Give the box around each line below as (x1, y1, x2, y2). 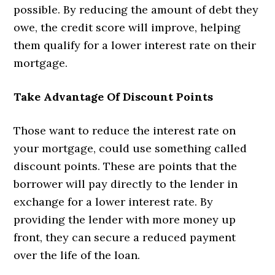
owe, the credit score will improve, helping (14, 20, 241, 34)
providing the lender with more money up (14, 212, 236, 227)
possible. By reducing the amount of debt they (14, 2, 259, 17)
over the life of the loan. (14, 247, 141, 262)
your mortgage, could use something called (14, 141, 247, 155)
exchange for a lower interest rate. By (14, 194, 214, 209)
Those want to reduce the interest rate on (14, 123, 236, 137)
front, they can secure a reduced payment (14, 230, 236, 244)
